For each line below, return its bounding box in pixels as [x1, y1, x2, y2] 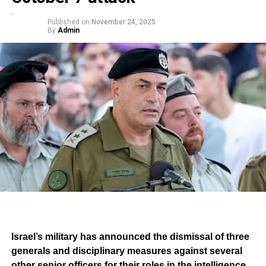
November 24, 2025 [91, 18, 156, 27]
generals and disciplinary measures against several [11, 245, 242, 256]
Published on [47, 18, 90, 27]
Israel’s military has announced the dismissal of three [11, 231, 249, 242]
